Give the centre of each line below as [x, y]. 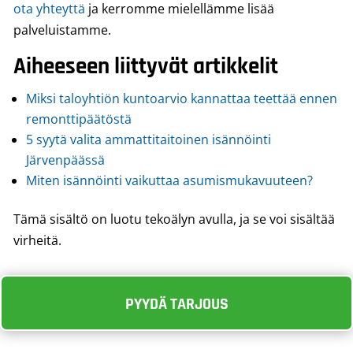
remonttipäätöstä [79, 119]
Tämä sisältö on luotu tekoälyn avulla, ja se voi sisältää [174, 219]
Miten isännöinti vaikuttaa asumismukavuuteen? [169, 180]
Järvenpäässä [65, 160]
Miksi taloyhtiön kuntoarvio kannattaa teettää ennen [182, 98]
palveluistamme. [62, 30]
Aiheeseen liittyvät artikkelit [146, 67]
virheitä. [37, 240]
